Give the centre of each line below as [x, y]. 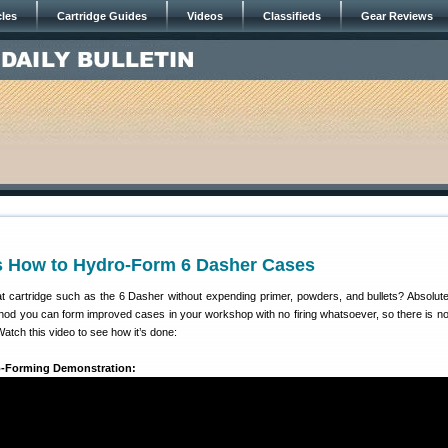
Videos [205, 16]
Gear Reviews [397, 16]
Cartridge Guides [102, 16]
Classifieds [292, 16]
